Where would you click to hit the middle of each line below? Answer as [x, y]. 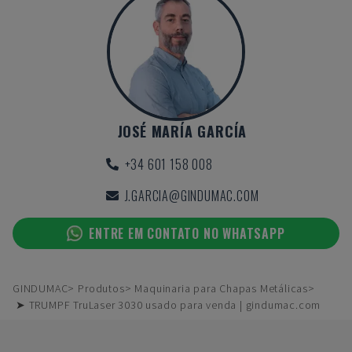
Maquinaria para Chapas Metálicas [222, 288]
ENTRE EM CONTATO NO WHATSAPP [187, 233]
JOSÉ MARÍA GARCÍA [182, 131]
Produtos [101, 288]
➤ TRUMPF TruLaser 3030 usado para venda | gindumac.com [169, 305]
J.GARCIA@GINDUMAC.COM [192, 196]
